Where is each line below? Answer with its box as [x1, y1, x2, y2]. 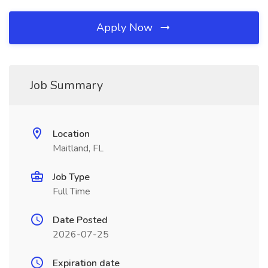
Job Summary [30, 77, 103, 93]
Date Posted [53, 214, 108, 227]
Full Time [53, 185, 90, 198]
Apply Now [96, 20, 156, 35]
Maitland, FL [53, 142, 103, 155]
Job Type [53, 170, 90, 184]
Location [53, 127, 90, 141]
